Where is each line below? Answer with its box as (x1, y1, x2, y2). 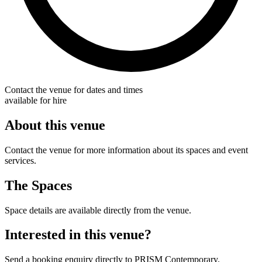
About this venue (5, 117, 105, 133)
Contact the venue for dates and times (5, 84, 143, 95)
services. (5, 155, 36, 166)
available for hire (5, 95, 67, 105)
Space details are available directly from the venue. (5, 205, 191, 215)
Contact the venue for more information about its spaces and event (5, 144, 248, 155)
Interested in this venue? (5, 227, 151, 243)
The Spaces (5, 177, 72, 193)
